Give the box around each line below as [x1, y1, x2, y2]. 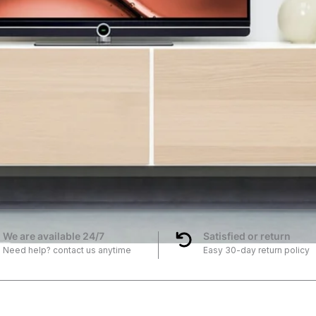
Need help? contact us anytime [2, 244, 131, 255]
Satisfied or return [203, 229, 291, 242]
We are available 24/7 [2, 229, 104, 242]
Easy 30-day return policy [203, 244, 310, 255]
